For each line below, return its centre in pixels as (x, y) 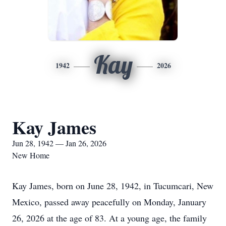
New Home (31, 155)
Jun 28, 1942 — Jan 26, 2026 (59, 143)
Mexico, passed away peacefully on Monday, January (109, 202)
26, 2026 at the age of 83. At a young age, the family (109, 218)
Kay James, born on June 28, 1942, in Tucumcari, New (113, 186)
